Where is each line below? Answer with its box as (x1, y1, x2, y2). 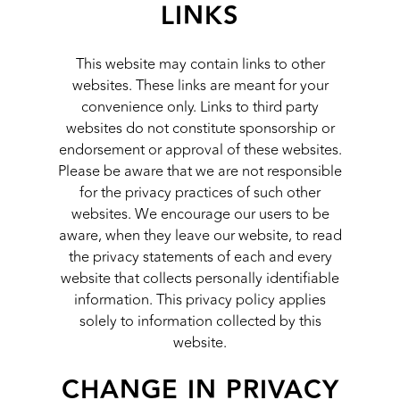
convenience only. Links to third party (81, 95, 319, 119)
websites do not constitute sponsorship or (65, 116, 335, 140)
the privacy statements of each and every (68, 245, 332, 269)
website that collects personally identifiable (61, 266, 339, 290)
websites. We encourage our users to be (71, 202, 329, 226)
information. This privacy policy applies (74, 287, 326, 312)
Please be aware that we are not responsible (58, 159, 342, 183)
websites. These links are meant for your (71, 73, 329, 97)
